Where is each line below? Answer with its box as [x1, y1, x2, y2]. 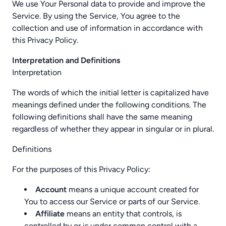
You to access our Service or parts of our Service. [24, 197, 200, 206]
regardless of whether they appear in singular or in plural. [12, 124, 214, 134]
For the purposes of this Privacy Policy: [12, 164, 150, 174]
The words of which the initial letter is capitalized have [12, 88, 209, 97]
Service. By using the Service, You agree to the [12, 11, 180, 21]
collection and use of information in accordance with [12, 23, 203, 33]
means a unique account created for [67, 185, 199, 194]
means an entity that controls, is [65, 209, 182, 218]
